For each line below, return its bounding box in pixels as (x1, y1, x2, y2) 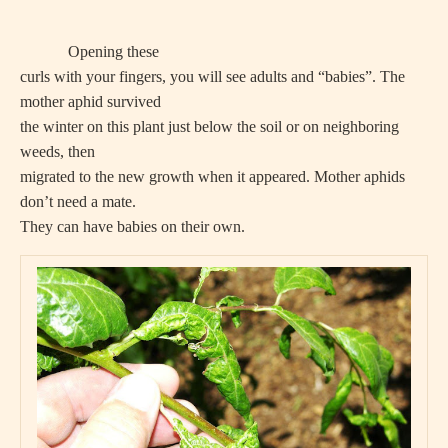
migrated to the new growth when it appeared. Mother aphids (20, 168, 405, 185)
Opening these (20, 43, 159, 60)
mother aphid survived (20, 93, 161, 110)
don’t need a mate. (20, 193, 136, 210)
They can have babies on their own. (20, 218, 245, 235)
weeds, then (20, 143, 95, 160)
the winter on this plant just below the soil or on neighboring (20, 118, 399, 135)
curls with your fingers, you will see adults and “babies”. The (20, 68, 405, 85)
